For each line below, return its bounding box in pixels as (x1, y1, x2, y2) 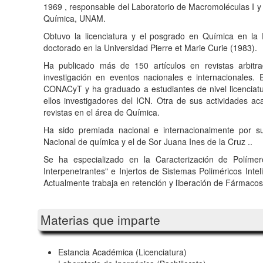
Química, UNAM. (43, 12, 106, 24)
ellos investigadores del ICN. (43, 94, 157, 106)
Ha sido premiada (43, 123, 119, 136)
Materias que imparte (41, 210, 160, 228)
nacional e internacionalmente (118, 123, 235, 136)
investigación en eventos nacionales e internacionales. (43, 70, 259, 83)
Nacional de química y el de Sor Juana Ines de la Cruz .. (43, 135, 252, 147)
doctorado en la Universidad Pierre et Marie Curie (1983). (43, 41, 257, 53)
